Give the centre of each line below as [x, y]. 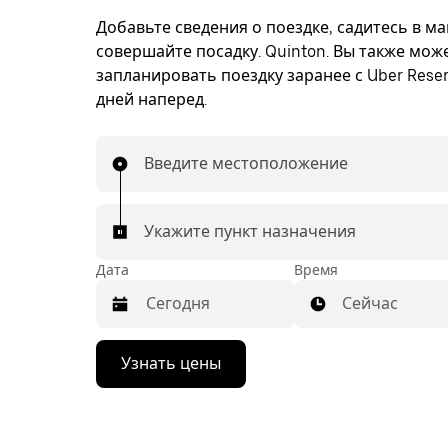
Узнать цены [171, 363]
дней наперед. [151, 99]
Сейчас [370, 303]
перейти [126, 424]
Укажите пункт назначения [250, 231]
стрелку [124, 370]
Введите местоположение [246, 163]
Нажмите [130, 352]
